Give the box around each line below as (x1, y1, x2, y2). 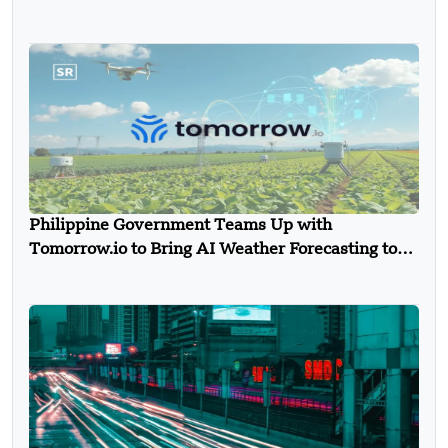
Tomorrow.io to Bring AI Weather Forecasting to (29, 241, 397, 258)
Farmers (29, 265, 94, 282)
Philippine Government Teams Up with (29, 217, 332, 234)
